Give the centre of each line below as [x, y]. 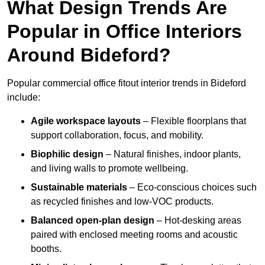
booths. [46, 249]
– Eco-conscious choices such [192, 188]
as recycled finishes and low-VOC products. [122, 202]
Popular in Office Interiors [125, 32]
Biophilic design [67, 154]
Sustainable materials [79, 188]
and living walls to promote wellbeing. [109, 169]
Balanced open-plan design [93, 221]
